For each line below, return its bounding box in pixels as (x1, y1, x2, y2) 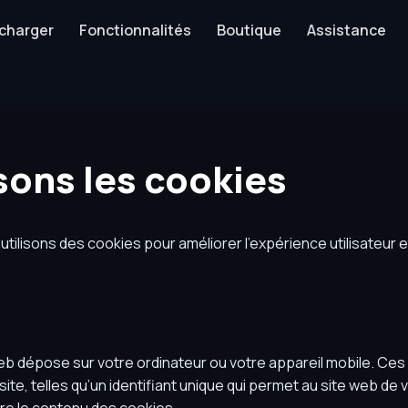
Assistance (306, 20, 386, 40)
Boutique (216, 20, 281, 40)
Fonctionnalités (78, 20, 191, 40)
